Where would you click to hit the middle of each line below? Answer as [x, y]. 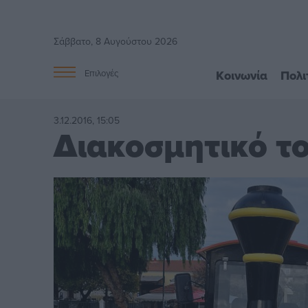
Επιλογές [102, 73]
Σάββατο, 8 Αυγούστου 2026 [116, 41]
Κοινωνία [241, 75]
